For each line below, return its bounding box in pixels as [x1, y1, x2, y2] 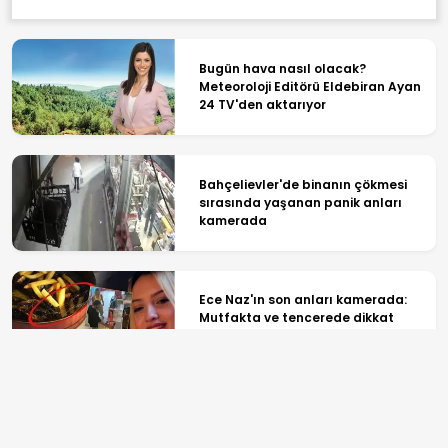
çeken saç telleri [198, 327, 306, 345]
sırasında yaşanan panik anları [198, 193, 402, 211]
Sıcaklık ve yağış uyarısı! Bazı [198, 415, 388, 433]
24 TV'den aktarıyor [198, 96, 326, 114]
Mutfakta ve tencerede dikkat [198, 309, 394, 327]
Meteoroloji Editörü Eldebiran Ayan [198, 78, 421, 96]
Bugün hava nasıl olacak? [198, 60, 366, 78]
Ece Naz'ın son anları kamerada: [198, 291, 407, 309]
